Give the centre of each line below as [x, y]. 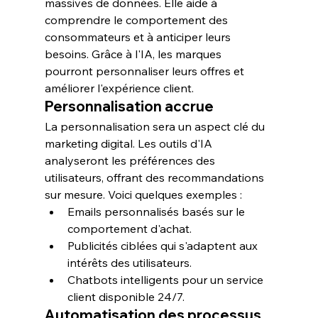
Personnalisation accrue [129, 106]
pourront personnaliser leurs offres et [146, 71]
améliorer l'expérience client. [119, 88]
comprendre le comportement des [137, 20]
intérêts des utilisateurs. [129, 263]
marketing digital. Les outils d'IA [130, 143]
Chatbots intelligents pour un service [166, 280]
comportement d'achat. [129, 229]
